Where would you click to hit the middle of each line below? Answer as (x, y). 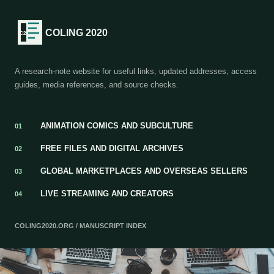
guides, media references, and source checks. (97, 85)
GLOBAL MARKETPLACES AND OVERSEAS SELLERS (144, 171)
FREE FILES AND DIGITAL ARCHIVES (112, 148)
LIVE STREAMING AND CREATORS (107, 194)
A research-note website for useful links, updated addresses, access (136, 71)
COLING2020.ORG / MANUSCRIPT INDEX (80, 226)
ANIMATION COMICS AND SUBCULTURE (117, 126)
